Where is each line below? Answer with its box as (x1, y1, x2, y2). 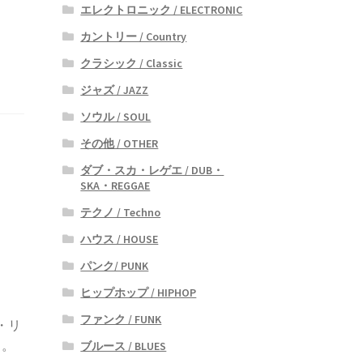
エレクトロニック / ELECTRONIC (80, 2, 243, 17)
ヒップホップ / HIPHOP (80, 284, 197, 300)
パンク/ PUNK (80, 258, 149, 273)
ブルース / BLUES (80, 338, 167, 353)
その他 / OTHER (80, 135, 159, 151)
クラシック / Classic (80, 55, 183, 70)
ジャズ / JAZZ (80, 82, 149, 97)
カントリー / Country (80, 28, 187, 44)
